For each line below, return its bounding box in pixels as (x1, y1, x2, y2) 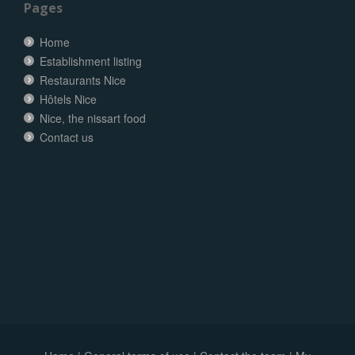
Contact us (40, 128, 94, 145)
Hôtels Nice (40, 90, 97, 107)
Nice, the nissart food (40, 109, 146, 126)
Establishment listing (40, 52, 142, 69)
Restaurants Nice (40, 71, 126, 88)
